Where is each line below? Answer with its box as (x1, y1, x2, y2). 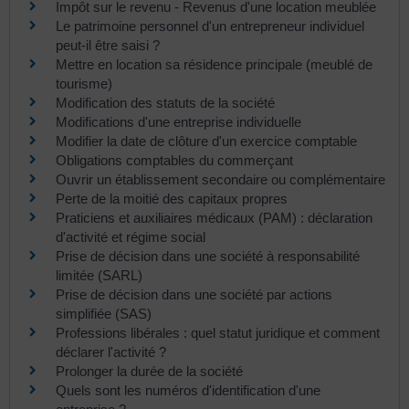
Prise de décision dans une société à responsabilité (56, 247, 360, 264)
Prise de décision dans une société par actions (56, 286, 332, 302)
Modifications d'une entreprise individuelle (56, 113, 301, 130)
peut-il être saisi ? (56, 37, 160, 53)
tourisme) (56, 75, 112, 91)
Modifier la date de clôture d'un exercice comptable (56, 132, 357, 149)
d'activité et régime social (56, 228, 205, 245)
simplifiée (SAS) (56, 305, 152, 321)
